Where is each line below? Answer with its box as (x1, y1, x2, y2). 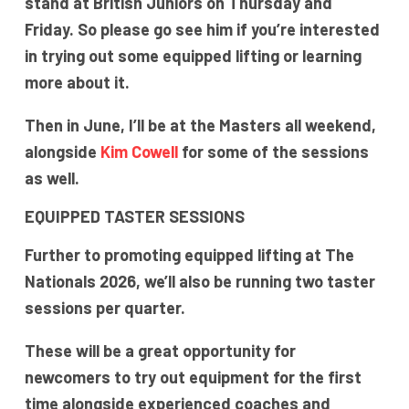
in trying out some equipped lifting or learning (24, 46, 362, 67)
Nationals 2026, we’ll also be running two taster (24, 271, 375, 292)
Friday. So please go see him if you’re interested (24, 19, 380, 40)
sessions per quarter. (24, 298, 185, 319)
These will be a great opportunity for (24, 341, 296, 362)
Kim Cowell (100, 142, 178, 163)
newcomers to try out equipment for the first (24, 367, 362, 388)
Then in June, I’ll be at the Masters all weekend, (24, 115, 376, 136)
